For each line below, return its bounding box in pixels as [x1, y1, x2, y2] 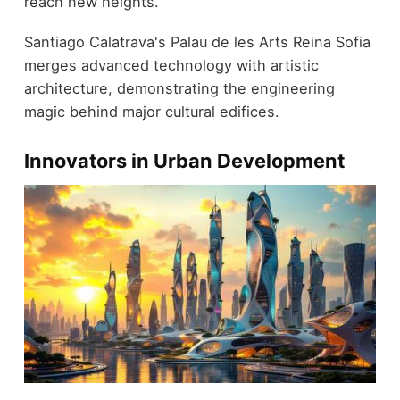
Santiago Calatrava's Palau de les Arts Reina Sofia [23, 32, 371, 51]
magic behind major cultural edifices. [23, 102, 279, 121]
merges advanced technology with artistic [23, 55, 319, 74]
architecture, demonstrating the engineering [23, 79, 335, 97]
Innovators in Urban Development [23, 148, 345, 172]
